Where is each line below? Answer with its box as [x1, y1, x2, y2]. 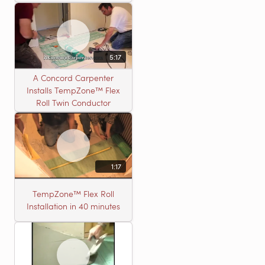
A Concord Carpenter [33, 72, 114, 84]
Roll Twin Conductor [36, 97, 111, 109]
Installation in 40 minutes [27, 201, 120, 212]
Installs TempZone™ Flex [27, 85, 120, 96]
